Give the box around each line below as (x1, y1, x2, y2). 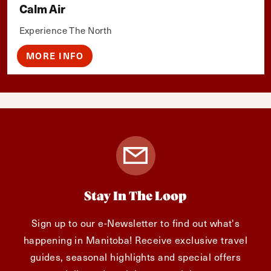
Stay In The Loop (84, 190, 187, 203)
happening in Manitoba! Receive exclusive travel (23, 232, 248, 247)
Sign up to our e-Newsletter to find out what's (31, 215, 240, 230)
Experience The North (19, 23, 113, 37)
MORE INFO (25, 49, 83, 62)
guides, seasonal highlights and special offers (30, 249, 241, 264)
